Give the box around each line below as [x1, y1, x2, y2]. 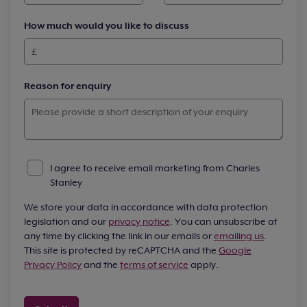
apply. [188, 258, 219, 271]
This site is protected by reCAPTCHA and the [24, 244, 219, 257]
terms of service [120, 258, 188, 271]
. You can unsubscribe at [170, 215, 278, 228]
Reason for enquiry [24, 79, 111, 93]
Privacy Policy [24, 258, 82, 271]
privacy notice [108, 215, 170, 228]
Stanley [50, 176, 82, 189]
